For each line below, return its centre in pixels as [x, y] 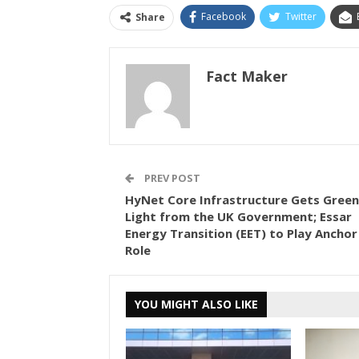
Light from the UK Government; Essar [238, 217]
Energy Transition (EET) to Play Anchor [241, 234]
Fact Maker [246, 77]
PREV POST [171, 178]
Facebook [223, 17]
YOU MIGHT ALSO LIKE [196, 305]
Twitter [301, 17]
